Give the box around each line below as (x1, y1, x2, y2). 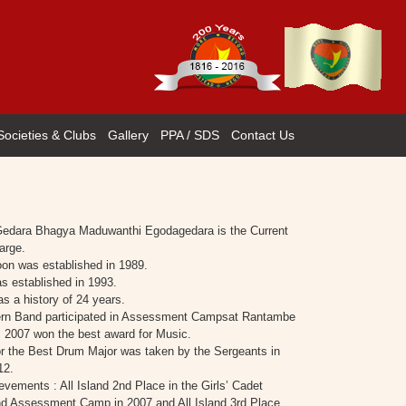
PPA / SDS (159, 128, 219, 142)
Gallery (107, 128, 149, 142)
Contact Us (230, 128, 295, 142)
